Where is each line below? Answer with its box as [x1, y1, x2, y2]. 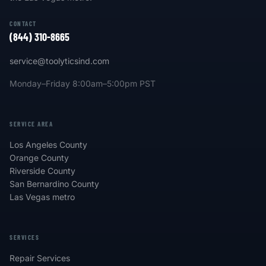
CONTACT [9, 20, 37, 28]
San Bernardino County [9, 179, 99, 189]
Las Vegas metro [9, 192, 75, 202]
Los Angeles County [9, 140, 87, 150]
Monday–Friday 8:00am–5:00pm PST [9, 78, 156, 89]
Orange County [9, 153, 69, 163]
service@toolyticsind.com [9, 56, 109, 66]
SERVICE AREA [9, 120, 53, 128]
